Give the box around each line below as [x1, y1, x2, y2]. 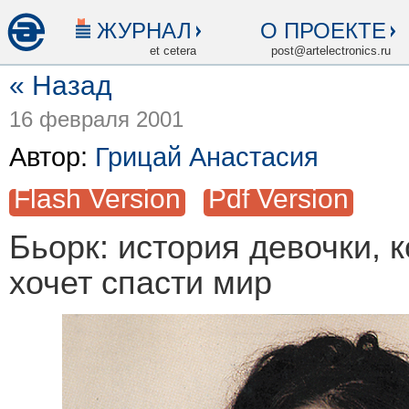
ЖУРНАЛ [97, 18, 192, 43]
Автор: [9, 142, 95, 172]
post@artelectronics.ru [271, 44, 391, 58]
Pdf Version [208, 184, 349, 214]
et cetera [150, 44, 196, 58]
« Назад [9, 70, 112, 100]
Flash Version [14, 184, 181, 214]
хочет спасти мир [9, 264, 272, 301]
